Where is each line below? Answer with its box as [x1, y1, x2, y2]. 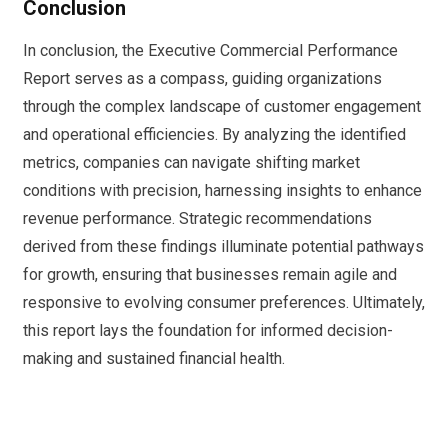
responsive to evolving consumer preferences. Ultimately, [23, 293, 425, 313]
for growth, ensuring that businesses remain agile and [23, 265, 397, 285]
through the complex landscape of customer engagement [23, 97, 421, 117]
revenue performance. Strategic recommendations [23, 209, 372, 229]
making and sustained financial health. [23, 349, 285, 369]
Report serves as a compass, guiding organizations [23, 69, 382, 89]
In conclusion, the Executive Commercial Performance [23, 41, 398, 61]
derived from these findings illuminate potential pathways [23, 237, 424, 257]
